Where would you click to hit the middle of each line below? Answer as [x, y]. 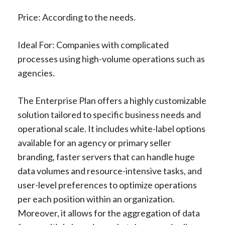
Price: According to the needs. [77, 17]
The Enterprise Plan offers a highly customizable [112, 100]
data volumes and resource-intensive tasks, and [110, 171]
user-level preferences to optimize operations [107, 185]
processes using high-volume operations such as [111, 59]
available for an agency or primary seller [94, 142]
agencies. [36, 73]
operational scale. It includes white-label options [111, 128]
